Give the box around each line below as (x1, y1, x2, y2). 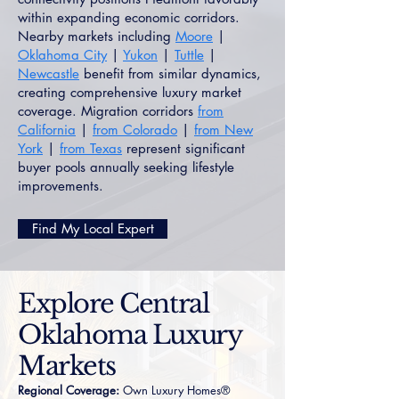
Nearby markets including (18, 28, 175, 45)
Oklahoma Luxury (18, 319, 242, 351)
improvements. (18, 177, 103, 194)
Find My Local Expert (31, 220, 154, 237)
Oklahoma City (18, 46, 107, 63)
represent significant (122, 140, 245, 157)
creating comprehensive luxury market (18, 84, 241, 101)
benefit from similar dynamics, (79, 65, 261, 82)
